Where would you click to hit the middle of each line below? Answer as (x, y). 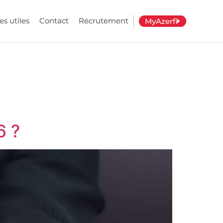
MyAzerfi (161, 21)
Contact (54, 21)
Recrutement (103, 21)
